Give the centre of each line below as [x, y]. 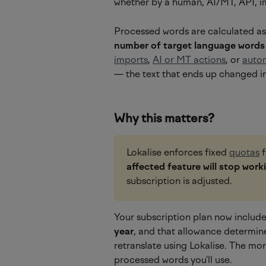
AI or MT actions [189, 59]
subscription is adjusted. [179, 180]
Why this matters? [164, 118]
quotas [244, 152]
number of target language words [189, 45]
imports [131, 59]
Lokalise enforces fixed [178, 152]
